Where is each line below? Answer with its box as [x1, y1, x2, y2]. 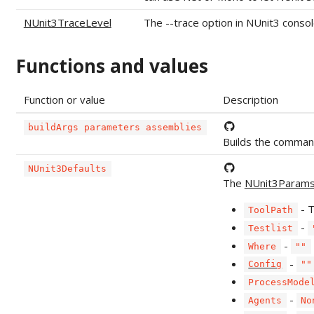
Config [248, 259, 282, 270]
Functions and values [15, 53, 208, 79]
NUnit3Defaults [28, 163, 107, 175]
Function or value [23, 93, 105, 107]
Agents [248, 295, 282, 306]
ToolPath [248, 205, 294, 216]
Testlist [248, 223, 294, 234]
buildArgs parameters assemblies [28, 122, 203, 133]
